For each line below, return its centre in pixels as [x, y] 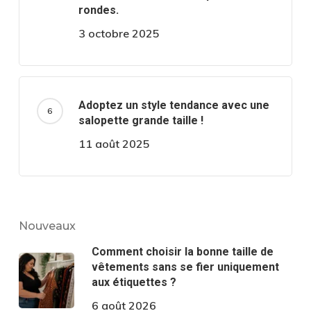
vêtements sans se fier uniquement [185, 267]
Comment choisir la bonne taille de [182, 251]
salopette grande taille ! [141, 120]
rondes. [98, 10]
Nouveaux [47, 226]
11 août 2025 [114, 143]
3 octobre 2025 [119, 33]
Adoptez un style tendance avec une [174, 105]
